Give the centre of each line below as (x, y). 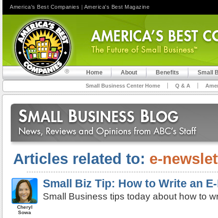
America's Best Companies (45, 7)
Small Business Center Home (123, 86)
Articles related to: (81, 159)
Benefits (167, 73)
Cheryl (25, 207)
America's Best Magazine (117, 7)
